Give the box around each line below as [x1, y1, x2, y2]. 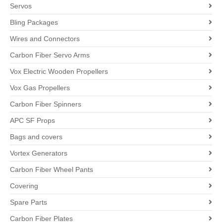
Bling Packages [10, 18, 58, 26]
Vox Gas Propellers [10, 83, 70, 92]
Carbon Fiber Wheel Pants [10, 165, 93, 173]
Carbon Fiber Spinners [10, 100, 81, 108]
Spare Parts [10, 198, 47, 206]
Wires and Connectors [10, 34, 80, 43]
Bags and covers [10, 132, 62, 141]
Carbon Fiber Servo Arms [10, 51, 90, 59]
